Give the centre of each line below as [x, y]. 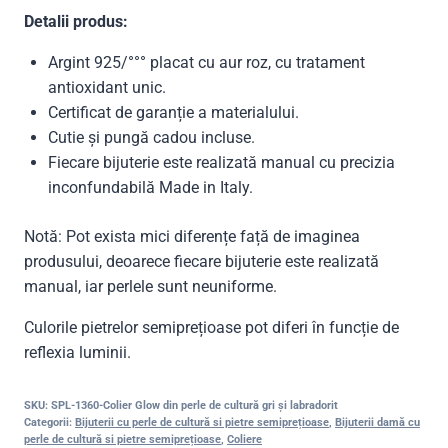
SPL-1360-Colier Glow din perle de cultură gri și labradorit [194, 405]
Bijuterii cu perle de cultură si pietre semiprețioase [202, 422]
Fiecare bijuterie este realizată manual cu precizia [221, 162]
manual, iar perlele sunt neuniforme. [150, 286]
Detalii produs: [76, 21]
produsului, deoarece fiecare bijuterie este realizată [201, 261]
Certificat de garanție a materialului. [173, 112]
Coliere [244, 439]
